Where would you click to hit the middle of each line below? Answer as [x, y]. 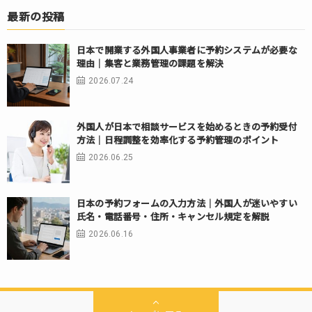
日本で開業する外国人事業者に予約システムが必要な [187, 51]
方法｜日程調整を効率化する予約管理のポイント [178, 141]
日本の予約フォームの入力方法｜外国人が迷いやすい [187, 204]
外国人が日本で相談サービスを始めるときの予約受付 [187, 127]
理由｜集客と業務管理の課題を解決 [150, 64]
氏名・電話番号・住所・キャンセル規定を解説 [173, 217]
